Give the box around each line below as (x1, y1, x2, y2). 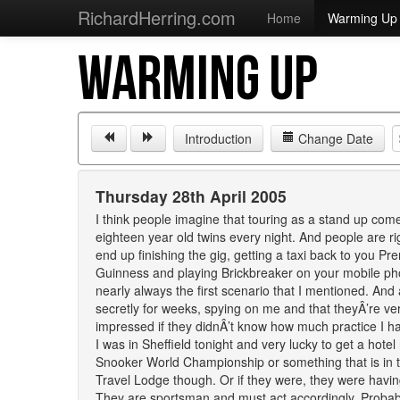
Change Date (295, 129, 373, 147)
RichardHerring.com (78, 4, 236, 30)
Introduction (185, 129, 252, 147)
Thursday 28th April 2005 (96, 185, 287, 207)
